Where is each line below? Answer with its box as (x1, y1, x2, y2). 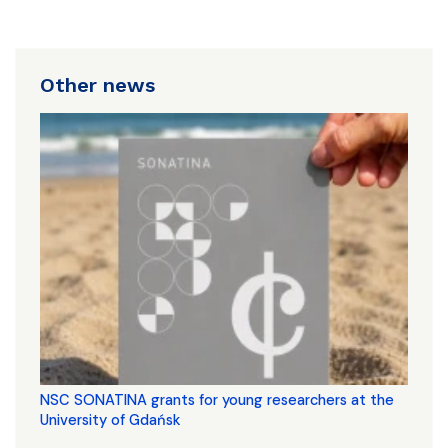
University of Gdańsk (40, 410, 180, 430)
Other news (40, 73, 155, 97)
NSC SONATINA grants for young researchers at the (40, 390, 394, 410)
